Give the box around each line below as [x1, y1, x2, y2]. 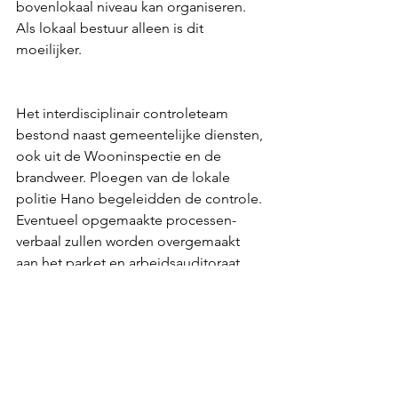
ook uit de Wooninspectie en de [16, 147, 225, 165]
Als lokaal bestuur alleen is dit [16, 20, 207, 37]
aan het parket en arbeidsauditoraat [16, 254, 243, 272]
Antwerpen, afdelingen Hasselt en [16, 275, 234, 293]
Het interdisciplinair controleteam [16, 105, 232, 123]
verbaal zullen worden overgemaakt [16, 233, 243, 251]
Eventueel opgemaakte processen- [16, 211, 236, 229]
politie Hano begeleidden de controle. [16, 190, 266, 208]
